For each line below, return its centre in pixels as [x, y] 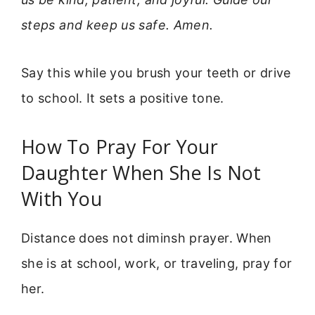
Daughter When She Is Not [141, 173]
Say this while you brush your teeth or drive [156, 73]
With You [62, 199]
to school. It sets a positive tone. [123, 98]
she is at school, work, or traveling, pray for [157, 264]
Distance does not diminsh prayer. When [147, 238]
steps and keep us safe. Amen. [117, 25]
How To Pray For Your [120, 147]
